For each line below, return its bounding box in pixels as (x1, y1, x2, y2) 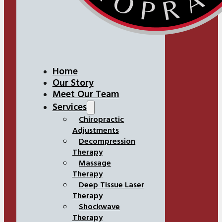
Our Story (52, 75, 94, 92)
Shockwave (79, 201, 120, 214)
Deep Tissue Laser (79, 179, 145, 192)
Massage (79, 157, 111, 170)
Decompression (79, 135, 136, 149)
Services (52, 100, 87, 116)
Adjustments (72, 124, 119, 138)
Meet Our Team (52, 87, 119, 103)
